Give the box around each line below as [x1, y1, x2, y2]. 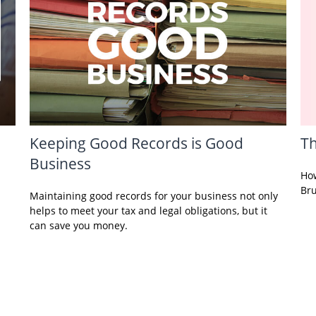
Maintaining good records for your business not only [30, 189, 279, 203]
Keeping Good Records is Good [30, 133, 244, 154]
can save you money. [30, 219, 128, 233]
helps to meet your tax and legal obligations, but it [30, 204, 268, 218]
